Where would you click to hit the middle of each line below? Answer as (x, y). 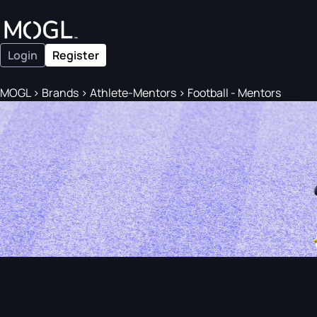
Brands (60, 93)
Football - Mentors (233, 93)
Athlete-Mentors (133, 93)
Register (76, 55)
